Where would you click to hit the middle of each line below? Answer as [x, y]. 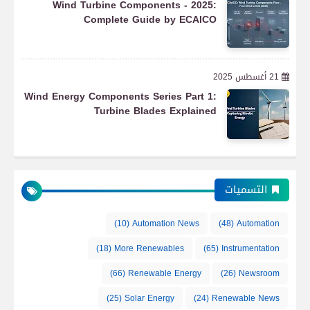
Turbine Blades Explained [155, 111]
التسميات [246, 190]
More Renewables [149, 248]
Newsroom [259, 273]
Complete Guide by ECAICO [150, 20]
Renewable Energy [165, 273]
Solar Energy [149, 298]
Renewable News [246, 298]
